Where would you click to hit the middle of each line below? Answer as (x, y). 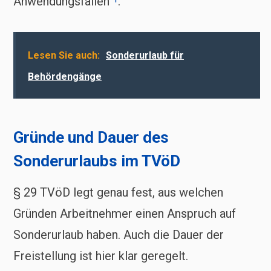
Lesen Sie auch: (64, 56)
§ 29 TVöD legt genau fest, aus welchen (118, 192)
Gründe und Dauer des (91, 137)
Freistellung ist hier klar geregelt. (101, 256)
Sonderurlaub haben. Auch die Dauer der (119, 234)
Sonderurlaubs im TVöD (97, 161)
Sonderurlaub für (145, 56)
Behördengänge (65, 77)
